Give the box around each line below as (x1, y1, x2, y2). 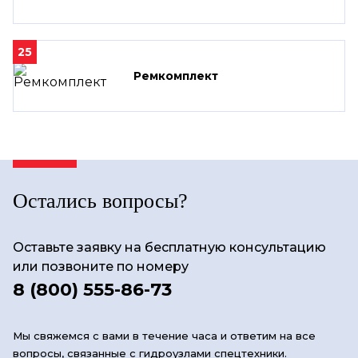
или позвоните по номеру (13, 258, 189, 274)
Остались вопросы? (13, 189, 188, 213)
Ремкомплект (133, 68, 218, 83)
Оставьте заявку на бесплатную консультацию (13, 239, 326, 255)
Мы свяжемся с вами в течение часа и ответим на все (13, 328, 316, 342)
